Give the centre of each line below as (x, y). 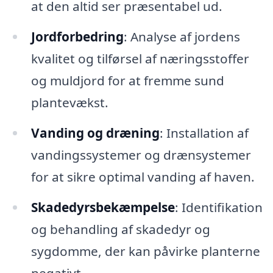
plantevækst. (69, 103)
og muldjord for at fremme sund (127, 81)
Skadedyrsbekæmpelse (103, 207)
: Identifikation (218, 207)
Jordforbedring (77, 37)
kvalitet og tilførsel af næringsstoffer (140, 59)
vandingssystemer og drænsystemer (141, 154)
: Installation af (204, 133)
